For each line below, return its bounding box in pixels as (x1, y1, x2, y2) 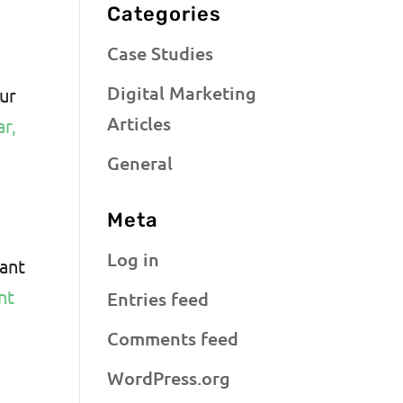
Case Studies (107, 40, 214, 65)
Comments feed (107, 326, 239, 350)
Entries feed (107, 286, 210, 310)
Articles (107, 111, 172, 135)
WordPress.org (107, 365, 231, 390)
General (107, 150, 174, 175)
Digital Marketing (107, 80, 257, 104)
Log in (107, 246, 160, 271)
